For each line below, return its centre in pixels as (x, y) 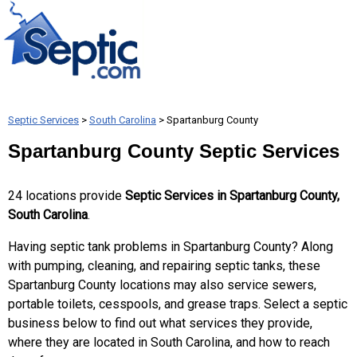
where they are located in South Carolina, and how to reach (169, 342)
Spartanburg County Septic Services (174, 151)
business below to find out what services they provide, (160, 323)
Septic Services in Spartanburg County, (232, 196)
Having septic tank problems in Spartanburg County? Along (171, 247)
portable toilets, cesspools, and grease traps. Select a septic (178, 304)
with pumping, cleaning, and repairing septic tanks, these (164, 266)
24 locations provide (67, 196)
